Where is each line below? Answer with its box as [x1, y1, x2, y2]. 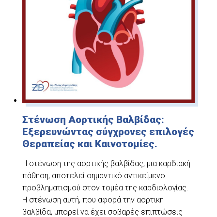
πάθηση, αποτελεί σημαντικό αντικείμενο [22, 171, 166, 181]
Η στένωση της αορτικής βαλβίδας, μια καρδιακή [22, 159, 191, 169]
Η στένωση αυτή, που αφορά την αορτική [22, 195, 164, 205]
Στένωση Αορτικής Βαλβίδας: [22, 114, 165, 126]
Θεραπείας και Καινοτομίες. [22, 138, 158, 150]
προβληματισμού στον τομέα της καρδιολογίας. [22, 183, 189, 193]
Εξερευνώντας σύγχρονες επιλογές [22, 126, 195, 138]
